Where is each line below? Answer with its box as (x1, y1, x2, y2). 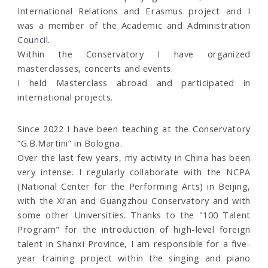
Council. (17, 33, 50, 46)
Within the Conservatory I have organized (17, 48, 251, 60)
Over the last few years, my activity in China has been (17, 151, 251, 164)
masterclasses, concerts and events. (17, 62, 173, 75)
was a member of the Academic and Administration (17, 19, 251, 32)
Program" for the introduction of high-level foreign (17, 223, 251, 236)
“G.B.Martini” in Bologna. (17, 137, 123, 150)
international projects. (17, 91, 113, 103)
